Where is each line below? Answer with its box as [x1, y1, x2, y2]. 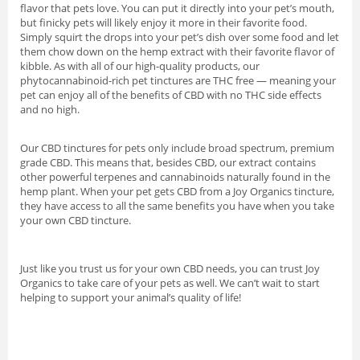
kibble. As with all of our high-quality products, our [20, 59, 260, 74]
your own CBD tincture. [20, 213, 131, 228]
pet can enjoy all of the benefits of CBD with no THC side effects [20, 88, 321, 103]
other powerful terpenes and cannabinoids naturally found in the [20, 170, 330, 185]
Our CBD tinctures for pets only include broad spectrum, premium [20, 141, 334, 156]
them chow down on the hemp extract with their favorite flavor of [20, 44, 334, 59]
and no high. [20, 102, 80, 117]
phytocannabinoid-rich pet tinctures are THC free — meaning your [20, 73, 336, 88]
